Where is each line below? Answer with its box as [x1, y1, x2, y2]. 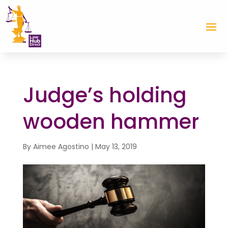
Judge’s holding [22, 80, 187, 109]
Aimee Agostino [33, 141, 89, 152]
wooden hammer [22, 107, 199, 136]
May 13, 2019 [95, 141, 137, 152]
